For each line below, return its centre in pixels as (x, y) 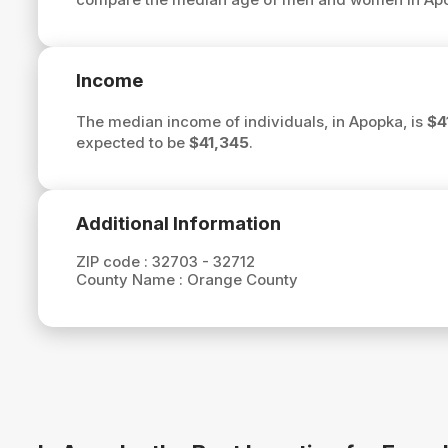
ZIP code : (113, 262)
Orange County (242, 280)
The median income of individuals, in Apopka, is (251, 121)
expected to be (132, 142)
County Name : (131, 280)
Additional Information (178, 223)
